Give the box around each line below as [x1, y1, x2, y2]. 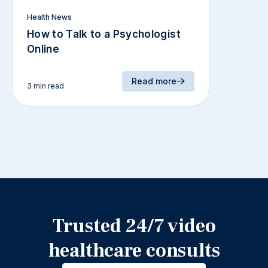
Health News [27, 12, 72, 22]
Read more [132, 75, 176, 86]
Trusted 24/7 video [52, 213, 216, 239]
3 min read [27, 81, 64, 90]
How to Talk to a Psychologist [27, 28, 181, 40]
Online [27, 42, 60, 55]
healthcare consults [48, 237, 220, 263]
